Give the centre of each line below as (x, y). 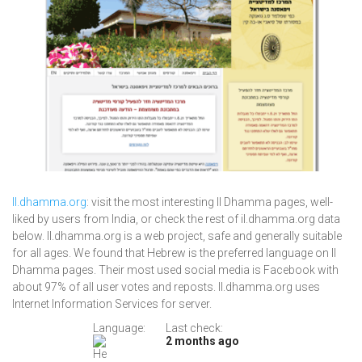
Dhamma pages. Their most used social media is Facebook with (175, 270)
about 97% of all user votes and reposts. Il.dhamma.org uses (166, 287)
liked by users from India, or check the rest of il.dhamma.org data (176, 219)
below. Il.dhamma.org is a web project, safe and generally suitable (177, 236)
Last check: (194, 328)
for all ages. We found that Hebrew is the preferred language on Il (174, 253)
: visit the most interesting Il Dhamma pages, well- (210, 202)
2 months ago (202, 341)
